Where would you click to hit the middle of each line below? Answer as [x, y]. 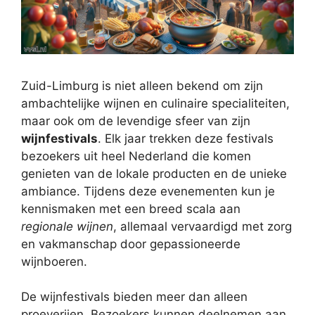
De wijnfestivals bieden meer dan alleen [134, 297]
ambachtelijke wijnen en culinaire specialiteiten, [155, 103]
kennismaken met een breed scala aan [131, 208]
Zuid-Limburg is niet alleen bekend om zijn [142, 85]
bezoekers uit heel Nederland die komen [136, 156]
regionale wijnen [67, 226]
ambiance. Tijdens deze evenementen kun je [148, 191]
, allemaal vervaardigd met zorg [202, 226]
